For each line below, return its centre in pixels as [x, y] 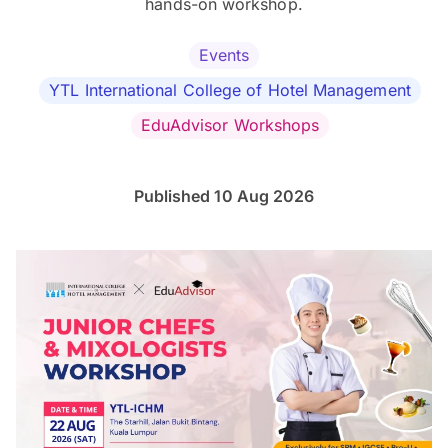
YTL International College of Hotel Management [230, 89]
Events [224, 54]
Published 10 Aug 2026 [224, 195]
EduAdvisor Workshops [230, 124]
